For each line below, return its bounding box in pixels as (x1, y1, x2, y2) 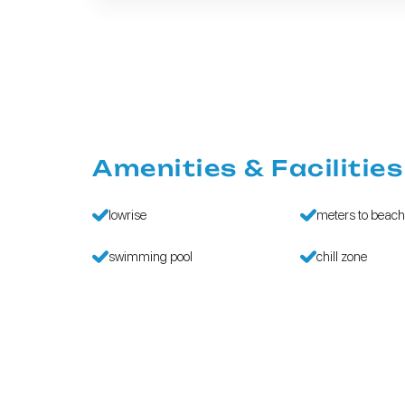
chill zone (316, 249, 368, 265)
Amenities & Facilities (92, 155, 403, 182)
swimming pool (108, 249, 193, 265)
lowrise (108, 207, 146, 223)
